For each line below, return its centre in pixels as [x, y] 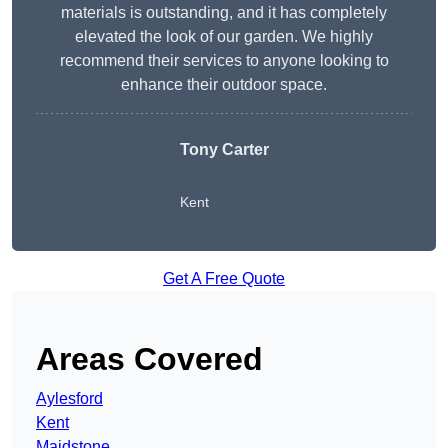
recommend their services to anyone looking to [224, 61]
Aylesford [69, 399]
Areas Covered [149, 359]
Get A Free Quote [224, 279]
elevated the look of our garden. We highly [224, 37]
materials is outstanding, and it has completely [224, 13]
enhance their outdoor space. [224, 85]
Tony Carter [224, 150]
